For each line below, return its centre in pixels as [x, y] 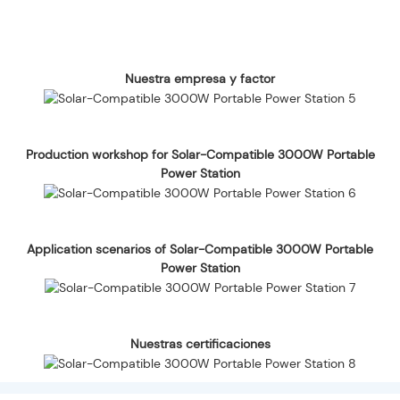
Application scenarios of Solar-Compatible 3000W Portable [200, 249]
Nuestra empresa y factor [200, 78]
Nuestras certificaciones [200, 343]
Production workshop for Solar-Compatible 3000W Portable [200, 154]
